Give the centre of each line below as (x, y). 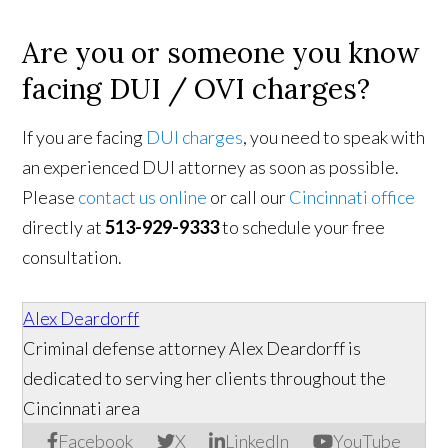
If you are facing (84, 137)
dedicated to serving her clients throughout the (205, 378)
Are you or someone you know (221, 53)
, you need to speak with (334, 137)
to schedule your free (302, 227)
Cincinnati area (82, 408)
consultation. (72, 257)
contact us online (143, 197)
